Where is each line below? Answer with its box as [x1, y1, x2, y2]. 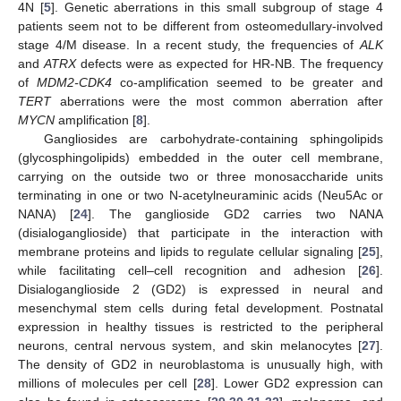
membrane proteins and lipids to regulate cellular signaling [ [18, 244, 362, 259]
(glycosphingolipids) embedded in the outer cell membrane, [18, 150, 383, 165]
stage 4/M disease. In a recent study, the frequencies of [18, 38, 360, 52]
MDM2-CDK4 [37, 75, 113, 90]
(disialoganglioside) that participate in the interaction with [18, 226, 383, 240]
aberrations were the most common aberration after [51, 94, 383, 108]
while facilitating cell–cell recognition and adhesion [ [18, 263, 362, 277]
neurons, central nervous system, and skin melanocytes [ [18, 338, 362, 353]
